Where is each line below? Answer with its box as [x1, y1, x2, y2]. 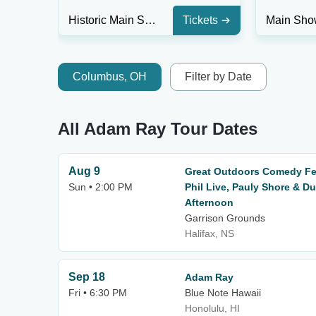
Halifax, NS [185, 228, 234, 239]
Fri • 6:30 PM [68, 287, 127, 298]
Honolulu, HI [185, 303, 240, 314]
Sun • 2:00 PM [68, 181, 133, 193]
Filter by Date [185, 71, 252, 83]
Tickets [183, 14, 218, 26]
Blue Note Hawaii [185, 287, 261, 298]
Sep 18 [68, 271, 105, 283]
